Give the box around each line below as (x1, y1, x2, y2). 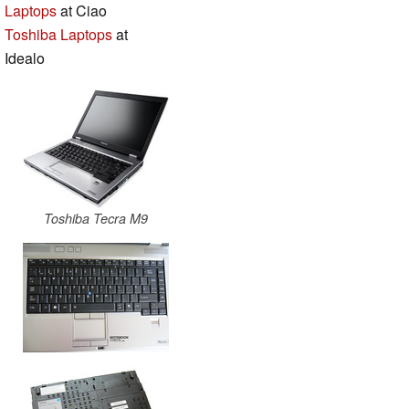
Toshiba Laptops (5, 23, 112, 45)
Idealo (5, 47, 45, 68)
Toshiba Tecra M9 (44, 208, 148, 227)
